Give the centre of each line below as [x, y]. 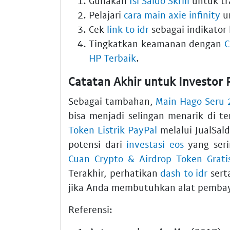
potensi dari [98, 144]
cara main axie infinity [172, 15]
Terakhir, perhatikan [114, 172]
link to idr [128, 29]
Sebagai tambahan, [112, 101]
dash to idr [184, 172]
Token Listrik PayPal [113, 129]
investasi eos [155, 144]
